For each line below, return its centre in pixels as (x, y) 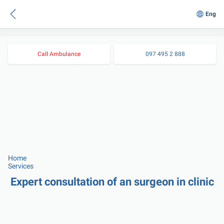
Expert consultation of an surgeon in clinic (112, 182)
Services (21, 166)
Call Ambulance (59, 54)
